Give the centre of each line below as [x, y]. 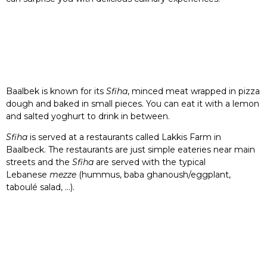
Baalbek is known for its [56, 91]
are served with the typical [151, 162]
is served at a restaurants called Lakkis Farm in [125, 137]
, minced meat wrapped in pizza [194, 91]
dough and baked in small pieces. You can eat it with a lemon [133, 104]
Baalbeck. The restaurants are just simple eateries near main [131, 150]
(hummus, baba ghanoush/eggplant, [155, 175]
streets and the [39, 162]
